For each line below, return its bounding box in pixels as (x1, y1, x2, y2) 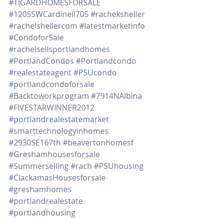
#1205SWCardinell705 (9, 9, 89, 19)
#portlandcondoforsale (9, 79, 94, 90)
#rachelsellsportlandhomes (9, 44, 110, 54)
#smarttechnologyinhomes (9, 126, 109, 136)
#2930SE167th (9, 137, 61, 148)
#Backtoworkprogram (9, 91, 89, 101)
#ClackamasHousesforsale (9, 172, 106, 183)
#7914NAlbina (91, 91, 142, 101)
